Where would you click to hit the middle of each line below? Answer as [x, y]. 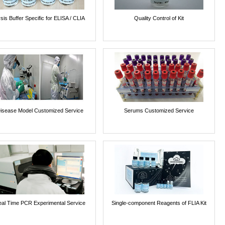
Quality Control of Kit [159, 18]
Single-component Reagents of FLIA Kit [159, 203]
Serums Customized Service [159, 111]
